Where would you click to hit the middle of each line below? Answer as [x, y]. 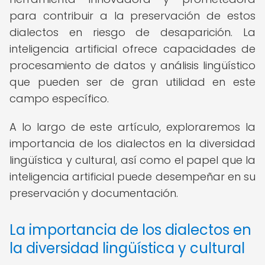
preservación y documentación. [94, 193]
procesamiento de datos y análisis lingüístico [132, 65]
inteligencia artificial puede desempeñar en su [132, 177]
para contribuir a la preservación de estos [132, 16]
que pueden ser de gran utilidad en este [132, 82]
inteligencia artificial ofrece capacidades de [132, 49]
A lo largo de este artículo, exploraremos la [132, 127]
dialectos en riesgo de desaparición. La [132, 32]
